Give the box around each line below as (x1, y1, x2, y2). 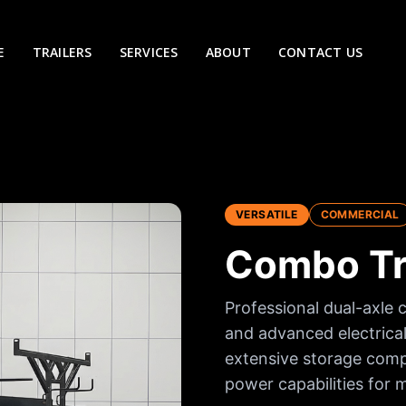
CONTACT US (277, 43, 363, 61)
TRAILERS (32, 43, 92, 61)
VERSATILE (236, 208, 298, 221)
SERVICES (119, 43, 179, 61)
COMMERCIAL (320, 208, 400, 221)
